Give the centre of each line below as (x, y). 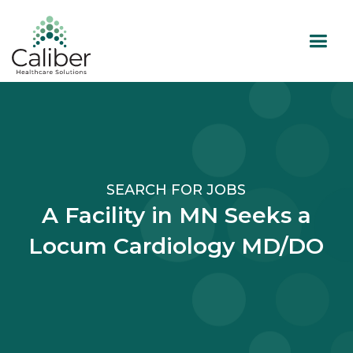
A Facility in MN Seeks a (176, 216)
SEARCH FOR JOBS (176, 190)
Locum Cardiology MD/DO (176, 246)
